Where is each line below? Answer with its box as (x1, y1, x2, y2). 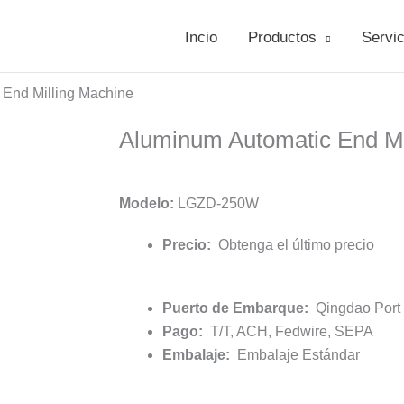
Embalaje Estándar (230, 347, 360, 363)
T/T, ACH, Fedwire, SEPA (207, 324, 373, 339)
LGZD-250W (178, 196, 259, 211)
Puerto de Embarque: (162, 300, 308, 316)
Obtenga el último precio (211, 237, 374, 252)
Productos (248, 29, 317, 46)
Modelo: (119, 196, 178, 211)
